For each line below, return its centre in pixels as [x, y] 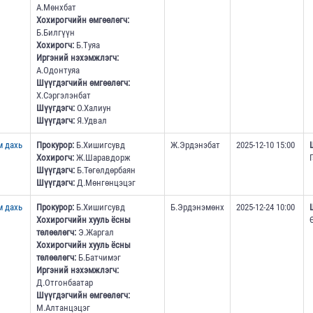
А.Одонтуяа [58, 71]
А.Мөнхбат [56, 8]
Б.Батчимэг [98, 258]
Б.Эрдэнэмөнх [197, 208]
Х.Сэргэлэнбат [63, 96]
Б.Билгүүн [55, 33]
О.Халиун [93, 108]
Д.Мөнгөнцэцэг [105, 183]
